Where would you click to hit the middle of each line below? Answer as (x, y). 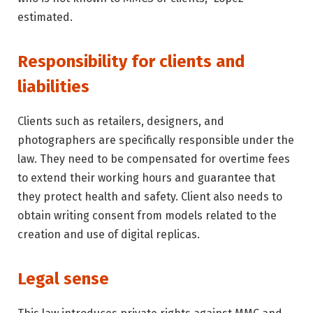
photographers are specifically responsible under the (156, 140)
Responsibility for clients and (131, 62)
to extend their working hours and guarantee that (146, 178)
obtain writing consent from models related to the (147, 216)
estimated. (45, 17)
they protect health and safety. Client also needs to (150, 197)
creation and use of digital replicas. (109, 235)
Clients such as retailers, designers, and (121, 122)
